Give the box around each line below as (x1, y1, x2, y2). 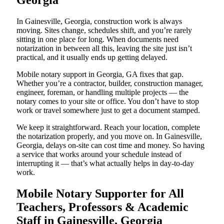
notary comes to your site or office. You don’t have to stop (16, 97, 199, 106)
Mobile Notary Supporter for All (16, 187, 184, 200)
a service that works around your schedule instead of (16, 150, 181, 159)
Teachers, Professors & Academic (16, 200, 188, 214)
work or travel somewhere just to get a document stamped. (16, 106, 200, 115)
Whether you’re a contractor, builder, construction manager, (16, 79, 203, 88)
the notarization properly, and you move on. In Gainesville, (16, 132, 202, 141)
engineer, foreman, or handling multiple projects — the (16, 88, 188, 97)
